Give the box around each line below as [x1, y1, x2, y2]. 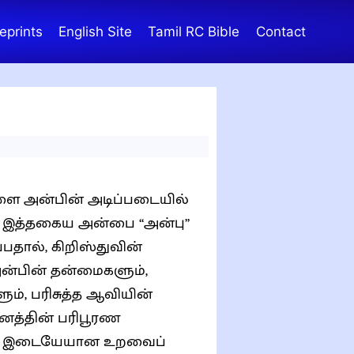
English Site [58, 23, 133, 40]
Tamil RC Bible [148, 23, 240, 40]
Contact [255, 23, 306, 40]
